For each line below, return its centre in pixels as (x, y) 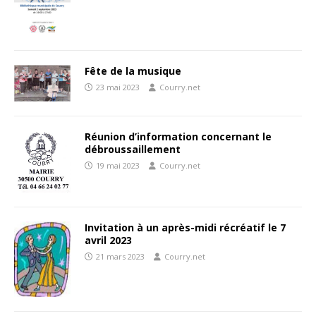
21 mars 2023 (120, 256)
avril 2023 (108, 240)
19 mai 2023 (118, 166)
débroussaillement (133, 150)
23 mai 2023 (118, 87)
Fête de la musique (133, 71)
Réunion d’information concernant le (178, 137)
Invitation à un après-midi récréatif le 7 (185, 227)
